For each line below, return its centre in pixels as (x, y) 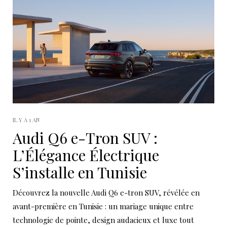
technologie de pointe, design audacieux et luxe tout (103, 220)
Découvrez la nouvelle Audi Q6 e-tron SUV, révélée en (106, 192)
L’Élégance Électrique (86, 155)
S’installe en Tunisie (80, 172)
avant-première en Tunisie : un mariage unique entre (103, 206)
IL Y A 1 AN (26, 120)
